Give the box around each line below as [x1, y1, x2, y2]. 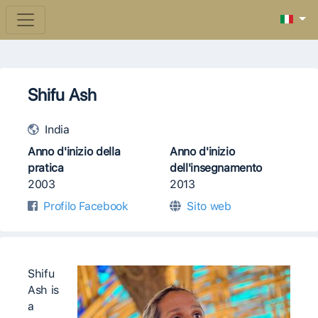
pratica [28, 161, 64, 175]
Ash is [28, 283, 59, 297]
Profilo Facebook [43, 199, 128, 213]
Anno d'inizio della [28, 145, 121, 158]
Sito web [187, 199, 231, 213]
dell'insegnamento [170, 161, 263, 175]
